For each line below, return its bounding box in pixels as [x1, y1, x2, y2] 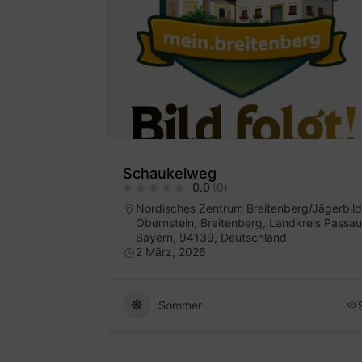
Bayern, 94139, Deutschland [136, 230, 287, 245]
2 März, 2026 [136, 245, 206, 259]
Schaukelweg [123, 165, 217, 183]
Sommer [158, 297, 202, 312]
